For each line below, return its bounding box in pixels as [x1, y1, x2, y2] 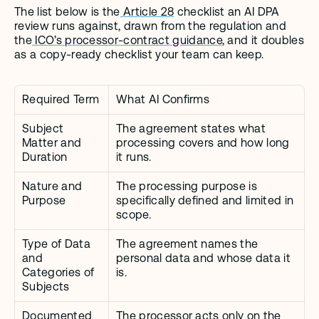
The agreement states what [116, 122, 266, 136]
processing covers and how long [116, 136, 290, 150]
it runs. [116, 150, 152, 164]
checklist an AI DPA [174, 5, 280, 19]
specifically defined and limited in [116, 194, 294, 208]
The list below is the [14, 5, 120, 19]
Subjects [22, 280, 70, 294]
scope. [116, 208, 151, 222]
